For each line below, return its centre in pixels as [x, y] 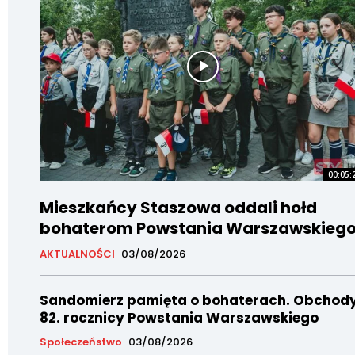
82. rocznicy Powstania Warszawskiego [179, 317]
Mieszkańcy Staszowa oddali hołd [178, 207]
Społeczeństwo [81, 342]
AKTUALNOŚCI [77, 254]
